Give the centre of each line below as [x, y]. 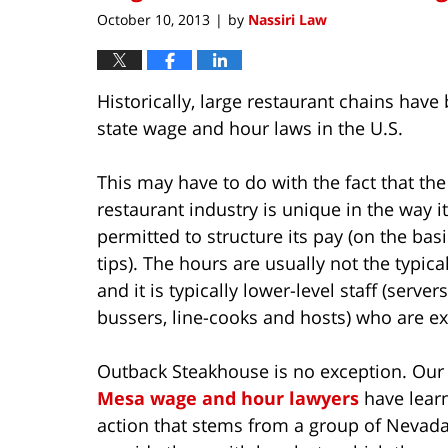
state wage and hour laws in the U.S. [250, 128]
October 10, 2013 [153, 20]
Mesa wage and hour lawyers [230, 398]
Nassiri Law [287, 20]
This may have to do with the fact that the [271, 182]
